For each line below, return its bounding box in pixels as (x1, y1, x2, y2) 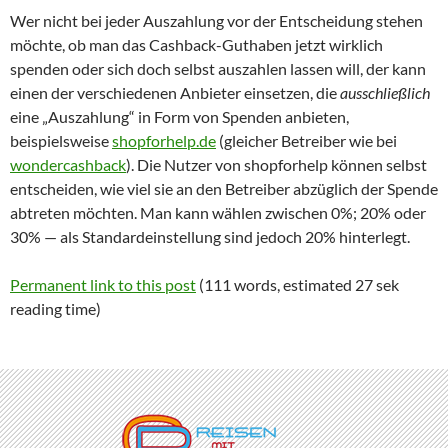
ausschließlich (340, 83, 430, 102)
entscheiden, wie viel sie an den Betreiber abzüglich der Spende (10, 179, 438, 198)
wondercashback (10, 155, 126, 174)
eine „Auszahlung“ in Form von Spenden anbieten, (10, 107, 349, 126)
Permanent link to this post (10, 275, 196, 294)
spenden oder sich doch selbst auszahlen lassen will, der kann (10, 59, 426, 78)
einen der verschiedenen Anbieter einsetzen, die (10, 83, 340, 102)
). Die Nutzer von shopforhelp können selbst (126, 155, 427, 174)
